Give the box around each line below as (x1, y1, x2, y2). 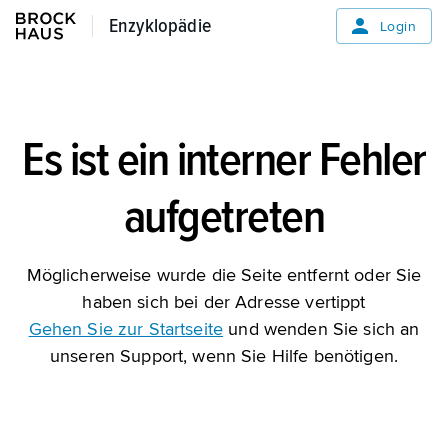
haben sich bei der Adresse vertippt (82, 291, 366, 313)
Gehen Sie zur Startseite (28, 318, 224, 340)
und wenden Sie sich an (223, 318, 420, 340)
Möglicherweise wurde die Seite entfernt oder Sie (26, 264, 422, 286)
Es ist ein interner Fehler (22, 131, 426, 189)
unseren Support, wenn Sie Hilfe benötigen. (49, 345, 399, 367)
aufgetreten (123, 188, 325, 246)
